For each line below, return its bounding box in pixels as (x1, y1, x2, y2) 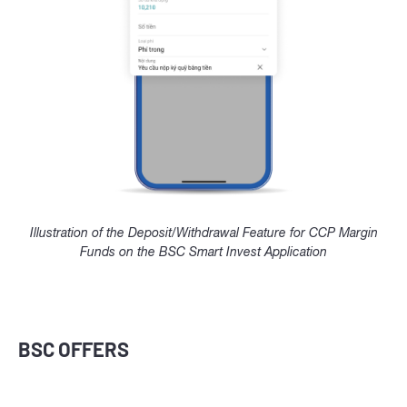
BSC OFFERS (18, 336, 129, 361)
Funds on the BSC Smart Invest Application (80, 243, 327, 259)
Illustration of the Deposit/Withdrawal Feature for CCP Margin (29, 224, 378, 240)
